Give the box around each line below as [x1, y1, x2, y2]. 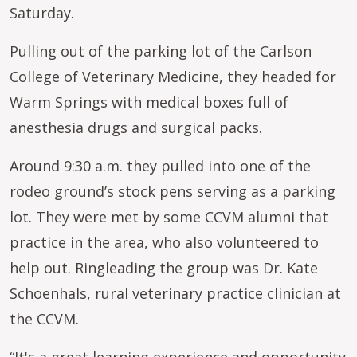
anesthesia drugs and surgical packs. [10, 118, 266, 137]
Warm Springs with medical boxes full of [10, 92, 288, 112]
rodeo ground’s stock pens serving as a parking [10, 182, 335, 201]
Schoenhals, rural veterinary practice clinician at [10, 284, 341, 303]
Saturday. [10, 3, 82, 22]
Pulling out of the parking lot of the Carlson [10, 41, 312, 61]
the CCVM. [10, 309, 79, 328]
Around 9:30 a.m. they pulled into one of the [10, 156, 311, 175]
